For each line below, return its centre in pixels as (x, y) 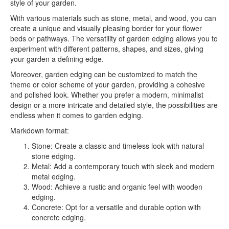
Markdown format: (40, 130)
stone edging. (54, 156)
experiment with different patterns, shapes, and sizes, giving (107, 49)
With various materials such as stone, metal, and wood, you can (113, 18)
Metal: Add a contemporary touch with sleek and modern (123, 166)
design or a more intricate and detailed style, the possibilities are (114, 105)
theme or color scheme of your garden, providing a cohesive (108, 84)
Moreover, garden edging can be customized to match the (104, 74)
